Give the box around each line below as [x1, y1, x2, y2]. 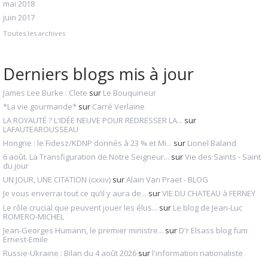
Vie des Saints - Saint [185, 151, 261, 163]
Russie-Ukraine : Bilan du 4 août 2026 [3, 247, 136, 258]
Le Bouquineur [103, 87, 156, 98]
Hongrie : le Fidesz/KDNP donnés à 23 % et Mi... [3, 138, 172, 149]
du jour [3, 160, 29, 172]
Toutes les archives [3, 28, 65, 38]
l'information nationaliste [152, 247, 243, 258]
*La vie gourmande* [3, 100, 77, 112]
